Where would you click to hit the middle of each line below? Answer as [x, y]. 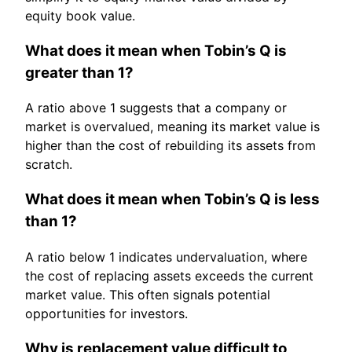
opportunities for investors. [106, 313]
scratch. [49, 165]
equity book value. [80, 16]
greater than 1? [79, 72]
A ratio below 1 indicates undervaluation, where [166, 257]
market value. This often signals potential [148, 294]
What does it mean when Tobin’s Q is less [172, 200]
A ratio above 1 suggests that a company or [156, 108]
